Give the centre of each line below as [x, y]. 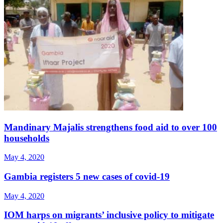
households [27, 138]
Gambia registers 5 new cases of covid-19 [87, 176]
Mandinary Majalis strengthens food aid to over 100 [111, 127]
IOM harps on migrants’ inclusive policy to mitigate [109, 215]
